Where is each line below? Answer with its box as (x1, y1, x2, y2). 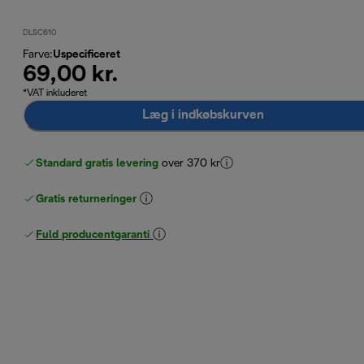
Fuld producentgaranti (36, 229, 150, 240)
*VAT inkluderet (23, 88, 88, 97)
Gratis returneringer (36, 193, 137, 205)
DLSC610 (23, 28, 57, 37)
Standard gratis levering (36, 158, 159, 169)
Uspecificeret (53, 49, 121, 60)
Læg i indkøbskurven (142, 109, 265, 121)
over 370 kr (162, 158, 221, 169)
